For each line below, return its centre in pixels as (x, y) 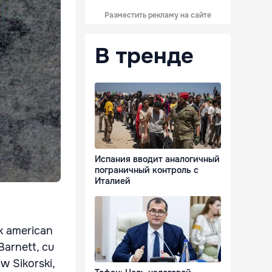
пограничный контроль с (147, 170)
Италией (113, 181)
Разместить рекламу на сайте (158, 15)
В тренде (144, 56)
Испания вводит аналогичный (157, 159)
